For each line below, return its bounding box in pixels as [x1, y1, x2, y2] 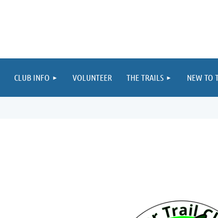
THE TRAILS [127, 72, 163, 83]
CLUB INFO [14, 72, 50, 83]
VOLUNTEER [73, 72, 112, 83]
